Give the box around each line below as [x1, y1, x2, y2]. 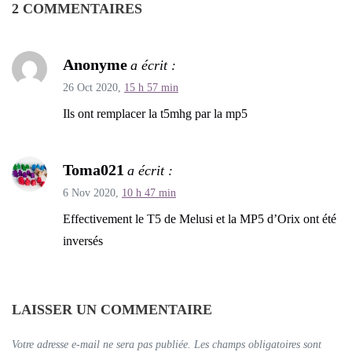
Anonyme [63, 55, 127, 73]
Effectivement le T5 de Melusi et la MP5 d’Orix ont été [63, 211, 336, 225]
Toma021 [63, 160, 124, 178]
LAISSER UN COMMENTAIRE [12, 301, 212, 317]
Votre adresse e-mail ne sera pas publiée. [12, 338, 191, 350]
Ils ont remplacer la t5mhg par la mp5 [63, 106, 247, 120]
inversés [63, 233, 103, 247]
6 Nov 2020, [63, 186, 122, 199]
